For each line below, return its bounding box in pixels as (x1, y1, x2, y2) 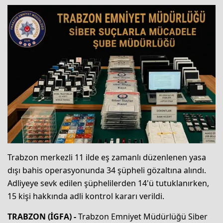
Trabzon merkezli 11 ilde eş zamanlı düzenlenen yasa (7, 152, 206, 163)
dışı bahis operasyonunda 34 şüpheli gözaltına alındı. (7, 165, 206, 176)
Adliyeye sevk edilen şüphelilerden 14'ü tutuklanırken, (7, 178, 209, 189)
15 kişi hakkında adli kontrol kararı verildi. (7, 191, 164, 202)
